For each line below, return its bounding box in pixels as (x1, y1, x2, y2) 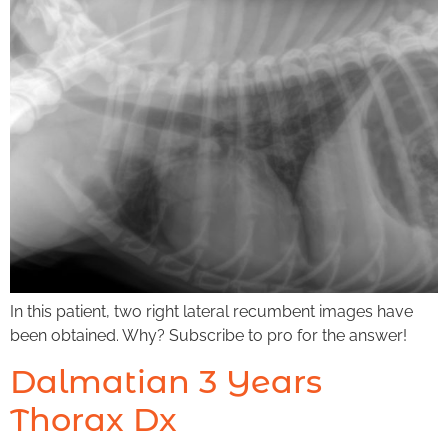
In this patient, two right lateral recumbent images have (10, 302, 413, 322)
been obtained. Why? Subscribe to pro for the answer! (10, 326, 407, 346)
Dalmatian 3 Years (10, 361, 322, 401)
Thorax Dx (10, 399, 177, 439)
